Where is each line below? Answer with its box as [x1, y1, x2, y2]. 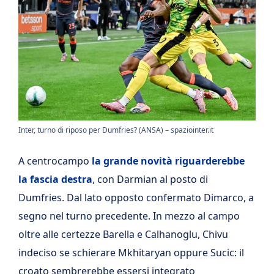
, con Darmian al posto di [92, 172, 208, 187]
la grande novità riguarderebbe [92, 154, 245, 168]
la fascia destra [18, 172, 92, 187]
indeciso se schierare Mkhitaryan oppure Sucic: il [18, 246, 244, 260]
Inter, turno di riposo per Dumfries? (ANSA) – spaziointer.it [18, 125, 213, 136]
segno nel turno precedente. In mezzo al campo [18, 209, 240, 223]
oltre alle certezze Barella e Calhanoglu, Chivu [18, 228, 228, 242]
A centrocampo [18, 154, 92, 168]
